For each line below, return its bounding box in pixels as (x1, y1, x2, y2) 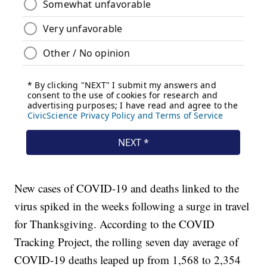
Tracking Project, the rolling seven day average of (14, 234, 239, 250)
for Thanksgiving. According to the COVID (14, 216, 215, 232)
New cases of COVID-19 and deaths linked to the (14, 181, 240, 196)
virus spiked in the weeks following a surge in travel (14, 198, 250, 214)
